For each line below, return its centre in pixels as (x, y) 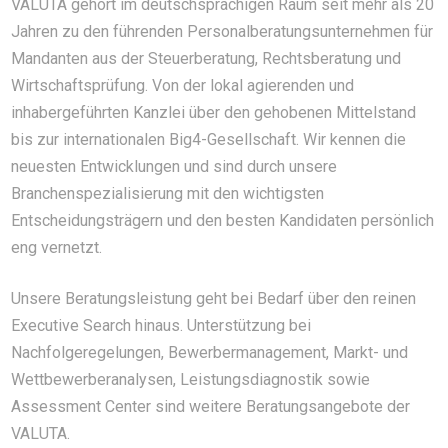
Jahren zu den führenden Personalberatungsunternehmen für (222, 32)
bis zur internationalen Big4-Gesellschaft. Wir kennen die (209, 140)
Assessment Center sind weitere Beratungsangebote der (211, 407)
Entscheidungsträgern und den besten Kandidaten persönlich (223, 221)
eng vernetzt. (57, 248)
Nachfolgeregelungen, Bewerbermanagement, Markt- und (210, 353)
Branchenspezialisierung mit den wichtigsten (168, 194)
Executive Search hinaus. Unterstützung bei (161, 326)
